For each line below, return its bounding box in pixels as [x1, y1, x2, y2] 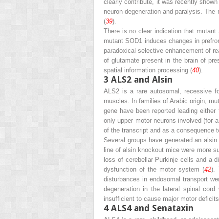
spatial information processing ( [104, 66, 192, 74]
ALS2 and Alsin [111, 74, 173, 85]
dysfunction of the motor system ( [104, 165, 204, 173]
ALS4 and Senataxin [111, 202, 194, 213]
